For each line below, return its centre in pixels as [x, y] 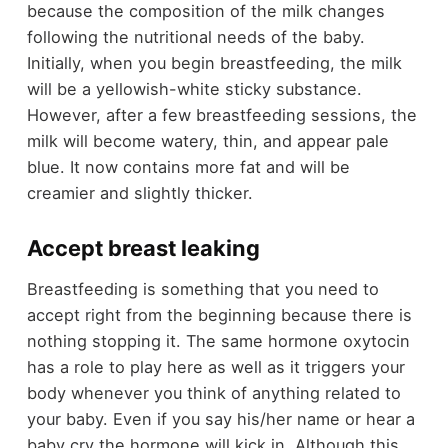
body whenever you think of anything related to [213, 392]
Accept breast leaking [143, 248]
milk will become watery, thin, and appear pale [207, 141]
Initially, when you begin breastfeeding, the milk [214, 63]
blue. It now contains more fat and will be [188, 167]
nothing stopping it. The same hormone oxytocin [218, 340]
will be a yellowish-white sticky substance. [194, 89]
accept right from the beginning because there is [219, 314]
